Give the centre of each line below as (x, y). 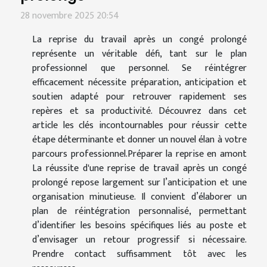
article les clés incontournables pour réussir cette (139, 126)
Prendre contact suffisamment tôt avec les (139, 254)
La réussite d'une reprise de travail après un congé (139, 169)
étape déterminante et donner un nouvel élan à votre (139, 140)
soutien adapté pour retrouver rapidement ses (139, 97)
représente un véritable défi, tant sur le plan (139, 54)
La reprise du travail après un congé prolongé (139, 40)
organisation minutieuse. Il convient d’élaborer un (139, 197)
